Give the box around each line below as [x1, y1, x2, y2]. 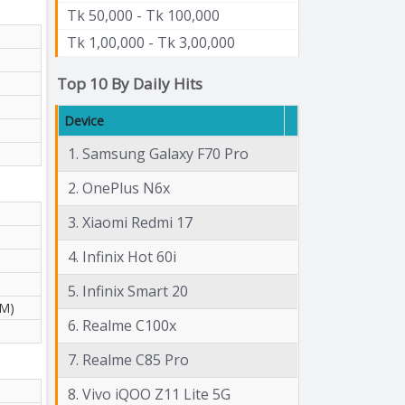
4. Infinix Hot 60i [68, 246, 176, 267]
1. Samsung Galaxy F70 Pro [68, 143, 249, 164]
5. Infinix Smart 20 [68, 280, 188, 301]
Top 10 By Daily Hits [57, 72, 202, 94]
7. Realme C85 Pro [68, 349, 189, 370]
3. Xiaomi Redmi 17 [68, 212, 193, 232]
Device [64, 111, 104, 129]
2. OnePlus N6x [68, 177, 170, 198]
